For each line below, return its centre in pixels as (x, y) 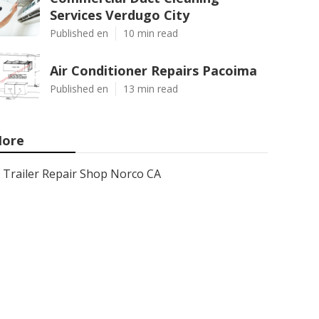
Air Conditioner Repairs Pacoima (153, 70)
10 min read (151, 33)
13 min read (151, 89)
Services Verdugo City (120, 15)
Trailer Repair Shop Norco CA (82, 174)
